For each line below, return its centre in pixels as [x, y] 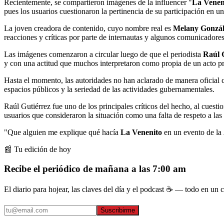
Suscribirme [118, 210]
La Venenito [142, 132]
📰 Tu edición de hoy [37, 149]
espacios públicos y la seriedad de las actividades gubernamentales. [109, 89]
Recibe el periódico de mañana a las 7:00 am [95, 168]
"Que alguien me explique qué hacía [62, 132]
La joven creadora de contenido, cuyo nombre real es [88, 28]
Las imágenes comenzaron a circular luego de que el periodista [103, 54]
